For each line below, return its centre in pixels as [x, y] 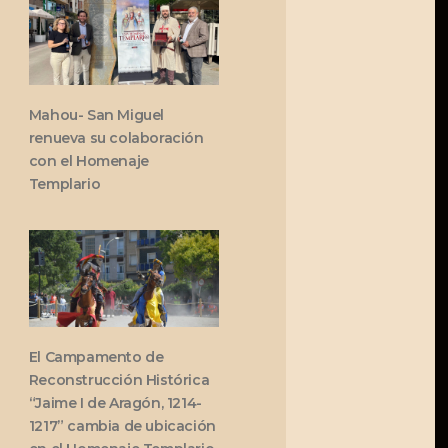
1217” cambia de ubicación [122, 426]
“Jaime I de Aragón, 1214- [115, 403]
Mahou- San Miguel [96, 115]
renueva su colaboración [116, 138]
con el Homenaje [88, 161]
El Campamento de [96, 357]
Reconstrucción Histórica [119, 380]
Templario [64, 184]
